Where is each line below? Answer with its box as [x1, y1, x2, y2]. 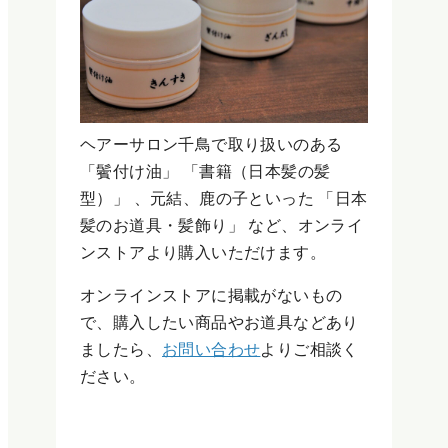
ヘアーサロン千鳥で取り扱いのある [80, 135, 343, 153]
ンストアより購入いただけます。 [80, 243, 326, 261]
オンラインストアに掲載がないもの [80, 286, 343, 304]
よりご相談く [260, 340, 359, 358]
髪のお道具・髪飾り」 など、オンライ [80, 216, 364, 234]
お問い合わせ [162, 340, 261, 358]
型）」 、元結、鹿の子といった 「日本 [80, 189, 368, 207]
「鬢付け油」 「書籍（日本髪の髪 [80, 162, 331, 180]
